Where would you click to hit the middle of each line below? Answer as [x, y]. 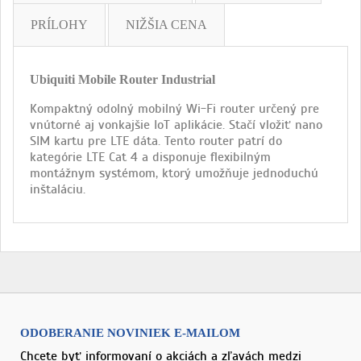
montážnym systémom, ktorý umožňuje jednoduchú [174, 174]
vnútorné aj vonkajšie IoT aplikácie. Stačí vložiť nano [176, 125]
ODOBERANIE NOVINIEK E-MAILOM [130, 333]
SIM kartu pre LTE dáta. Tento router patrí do [156, 141]
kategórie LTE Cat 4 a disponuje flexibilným [150, 158]
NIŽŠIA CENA [166, 25]
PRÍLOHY [59, 25]
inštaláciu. [58, 190]
